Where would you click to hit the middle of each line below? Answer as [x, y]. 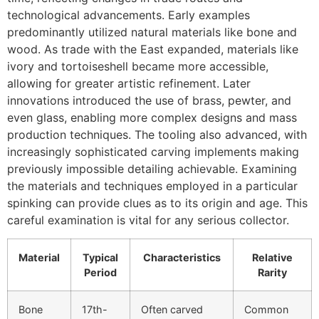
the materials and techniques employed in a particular [152, 185]
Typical [100, 258]
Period [100, 273]
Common [266, 310]
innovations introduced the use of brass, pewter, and [149, 100]
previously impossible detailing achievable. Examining [152, 168]
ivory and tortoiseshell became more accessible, [138, 66]
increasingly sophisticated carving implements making [153, 151]
